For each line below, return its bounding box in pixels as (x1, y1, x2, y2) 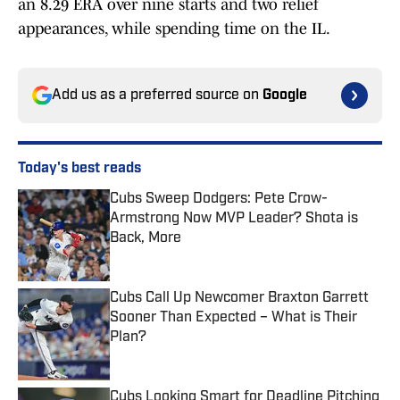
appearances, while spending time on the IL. (18, 20, 330, 38)
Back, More (110, 231, 181, 246)
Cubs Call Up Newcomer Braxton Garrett (110, 291, 369, 306)
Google (262, 88, 307, 104)
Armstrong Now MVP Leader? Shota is (110, 212, 358, 227)
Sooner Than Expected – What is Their (110, 311, 357, 326)
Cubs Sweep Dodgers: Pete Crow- (110, 192, 328, 207)
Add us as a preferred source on (52, 88, 262, 104)
